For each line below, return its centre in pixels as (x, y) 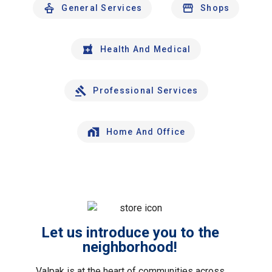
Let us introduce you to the (130, 233)
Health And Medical (146, 49)
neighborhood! (130, 247)
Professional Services (146, 90)
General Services (102, 8)
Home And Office (146, 132)
